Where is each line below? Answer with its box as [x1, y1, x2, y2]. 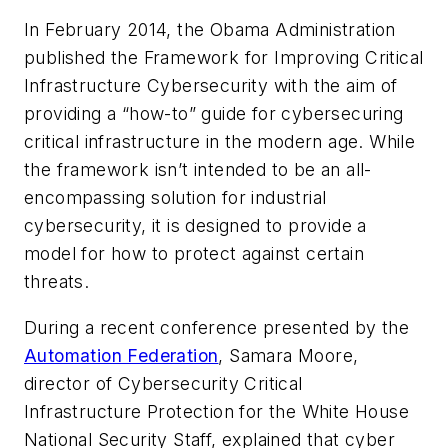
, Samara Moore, [218, 344, 359, 366]
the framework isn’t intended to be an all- [24, 159, 372, 181]
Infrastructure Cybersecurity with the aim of [24, 75, 398, 97]
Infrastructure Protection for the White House [24, 400, 409, 422]
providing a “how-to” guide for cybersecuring [24, 103, 404, 125]
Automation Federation [24, 344, 219, 366]
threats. [24, 271, 90, 293]
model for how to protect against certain [24, 243, 364, 265]
